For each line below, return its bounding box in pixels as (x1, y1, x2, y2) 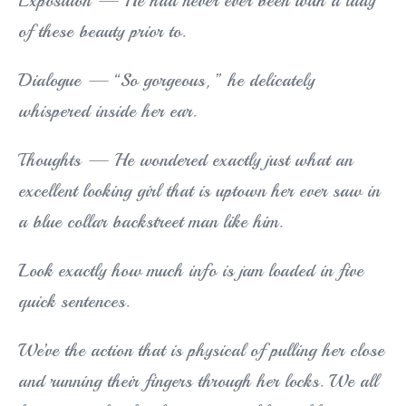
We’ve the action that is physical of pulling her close (18, 339, 384, 362)
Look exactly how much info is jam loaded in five (18, 259, 363, 283)
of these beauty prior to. (18, 20, 186, 43)
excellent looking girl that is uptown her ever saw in (18, 179, 380, 203)
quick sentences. (18, 290, 130, 314)
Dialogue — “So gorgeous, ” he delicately (18, 69, 314, 92)
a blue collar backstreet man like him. (18, 210, 283, 234)
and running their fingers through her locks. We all (18, 370, 378, 393)
